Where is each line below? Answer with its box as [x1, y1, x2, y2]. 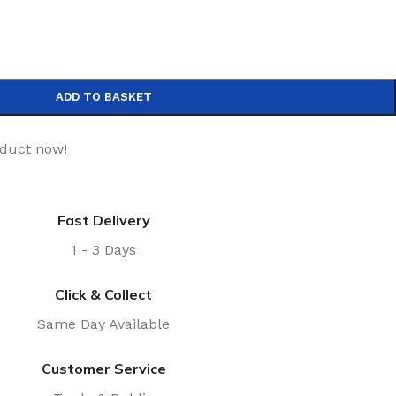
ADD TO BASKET [55, 90, 152, 103]
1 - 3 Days [71, 241, 136, 258]
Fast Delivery [57, 211, 150, 229]
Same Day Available [37, 316, 170, 332]
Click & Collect [55, 286, 152, 303]
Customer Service [41, 360, 166, 377]
